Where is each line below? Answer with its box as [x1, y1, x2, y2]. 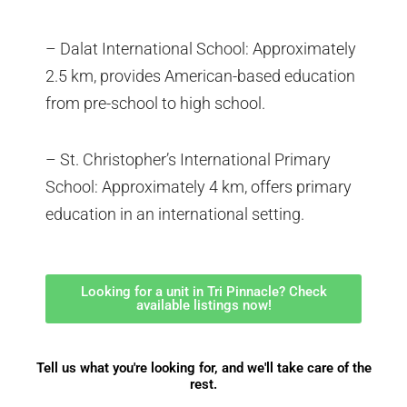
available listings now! [135, 297, 272, 314]
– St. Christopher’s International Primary [45, 149, 331, 169]
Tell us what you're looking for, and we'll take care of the [35, 360, 372, 377]
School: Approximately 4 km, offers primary [45, 176, 352, 196]
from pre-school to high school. [45, 94, 265, 114]
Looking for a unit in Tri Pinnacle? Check [80, 283, 327, 301]
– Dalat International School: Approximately [45, 39, 356, 59]
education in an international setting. [45, 203, 304, 223]
